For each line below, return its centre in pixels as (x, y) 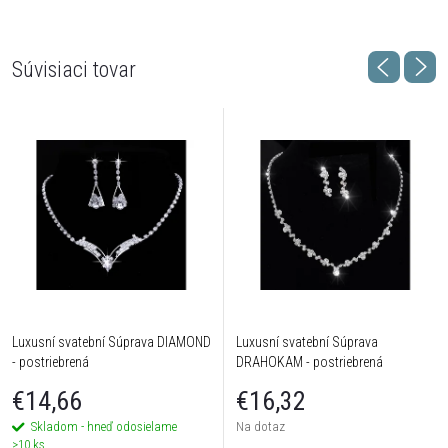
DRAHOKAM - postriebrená (309, 361)
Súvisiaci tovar (74, 69)
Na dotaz (260, 427)
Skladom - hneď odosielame (104, 427)
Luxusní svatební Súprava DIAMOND (111, 341)
